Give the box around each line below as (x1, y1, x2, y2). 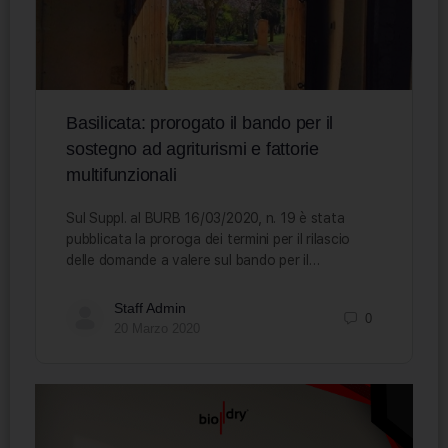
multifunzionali (66, 165, 177, 186)
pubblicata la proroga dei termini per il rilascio (66, 231, 351, 248)
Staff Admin (114, 300, 186, 317)
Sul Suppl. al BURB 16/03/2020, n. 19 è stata (66, 210, 345, 227)
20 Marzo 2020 (114, 321, 200, 337)
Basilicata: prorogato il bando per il (66, 113, 334, 134)
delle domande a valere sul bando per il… (66, 252, 320, 269)
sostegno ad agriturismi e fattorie (66, 139, 319, 160)
